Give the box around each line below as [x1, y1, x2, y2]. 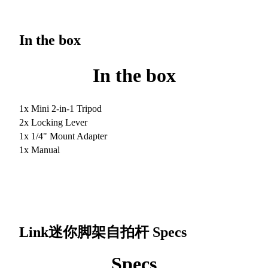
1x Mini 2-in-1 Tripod [19, 103, 102, 114]
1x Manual [19, 144, 60, 155]
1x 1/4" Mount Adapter [19, 130, 107, 141]
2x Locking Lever [19, 117, 87, 127]
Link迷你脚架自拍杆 [19, 224, 153, 240]
